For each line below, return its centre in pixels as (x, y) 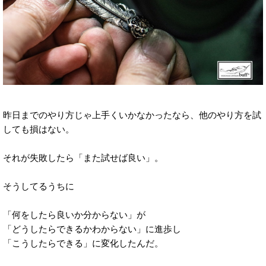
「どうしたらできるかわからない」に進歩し (92, 229)
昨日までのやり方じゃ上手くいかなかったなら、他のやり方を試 (132, 115)
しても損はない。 (39, 129)
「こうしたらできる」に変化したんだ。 (83, 243)
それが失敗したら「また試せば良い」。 (83, 158)
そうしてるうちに (39, 186)
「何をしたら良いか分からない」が (74, 215)
